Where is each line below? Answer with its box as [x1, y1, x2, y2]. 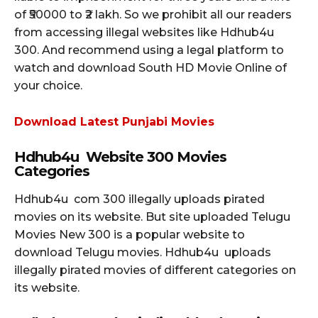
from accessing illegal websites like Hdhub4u [14, 25, 277, 39]
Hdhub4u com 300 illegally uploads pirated [14, 192, 265, 206]
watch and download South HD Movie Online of [14, 60, 287, 75]
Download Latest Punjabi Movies [14, 114, 214, 128]
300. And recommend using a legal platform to [14, 43, 284, 57]
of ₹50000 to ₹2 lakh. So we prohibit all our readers [14, 7, 292, 21]
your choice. [14, 78, 82, 92]
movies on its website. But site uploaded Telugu [14, 209, 290, 224]
